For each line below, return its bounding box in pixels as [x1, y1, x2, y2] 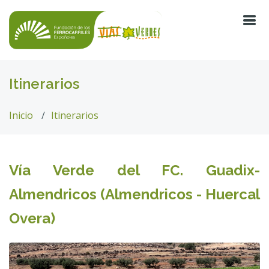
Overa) [9, 210, 55, 227]
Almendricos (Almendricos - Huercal [9, 186, 260, 203]
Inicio [9, 109, 33, 122]
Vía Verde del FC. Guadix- [9, 162, 260, 179]
